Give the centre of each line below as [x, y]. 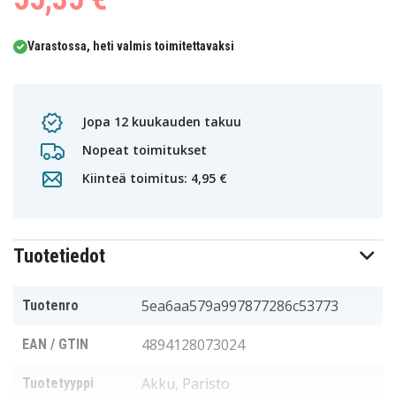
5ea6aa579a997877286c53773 [240, 306]
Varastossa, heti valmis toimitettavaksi [131, 46]
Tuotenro [50, 306]
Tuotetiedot [59, 256]
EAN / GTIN [55, 345]
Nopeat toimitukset [143, 149]
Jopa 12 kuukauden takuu [160, 121]
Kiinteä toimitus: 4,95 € [153, 178]
